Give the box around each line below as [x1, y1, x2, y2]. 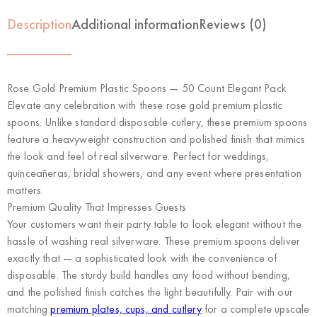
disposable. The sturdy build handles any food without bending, [7, 267, 290, 283]
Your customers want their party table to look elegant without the [7, 217, 302, 232]
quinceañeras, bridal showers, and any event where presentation [7, 166, 301, 181]
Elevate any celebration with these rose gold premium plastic [7, 98, 283, 113]
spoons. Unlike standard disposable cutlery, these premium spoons [7, 115, 308, 130]
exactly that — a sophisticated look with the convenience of [7, 250, 277, 266]
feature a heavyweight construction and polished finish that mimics [7, 132, 306, 147]
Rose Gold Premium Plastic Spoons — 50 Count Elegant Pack [7, 81, 287, 96]
